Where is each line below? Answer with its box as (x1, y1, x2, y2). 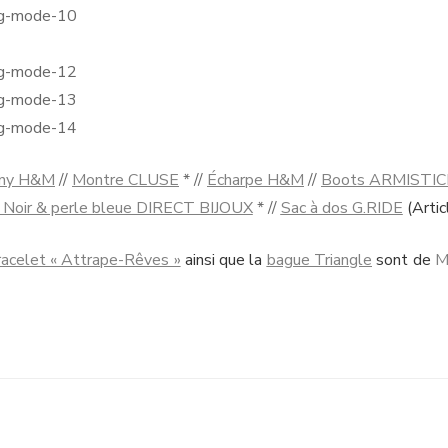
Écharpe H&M (207, 168, 304, 191)
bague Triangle (266, 248, 372, 271)
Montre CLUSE (72, 168, 179, 191)
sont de (371, 248, 435, 271)
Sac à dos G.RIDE (280, 196, 403, 219)
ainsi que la (180, 248, 267, 271)
